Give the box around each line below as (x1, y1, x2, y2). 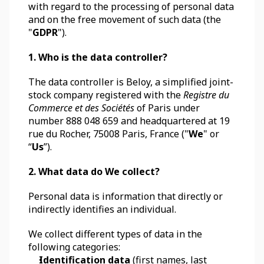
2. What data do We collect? (28, 165, 160, 178)
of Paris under (134, 101, 200, 114)
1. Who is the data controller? (28, 51, 167, 64)
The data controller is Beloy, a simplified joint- (28, 75, 233, 88)
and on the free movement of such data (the (28, 13, 221, 26)
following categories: (28, 240, 120, 253)
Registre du (183, 88, 229, 101)
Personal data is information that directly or (28, 190, 223, 203)
